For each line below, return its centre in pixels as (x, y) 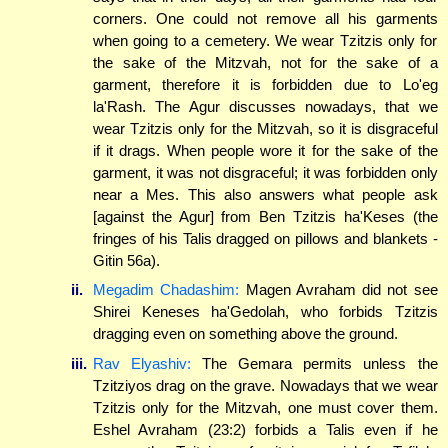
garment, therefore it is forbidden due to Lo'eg (265, 84)
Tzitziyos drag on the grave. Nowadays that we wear (265, 385)
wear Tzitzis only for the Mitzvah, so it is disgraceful (265, 128)
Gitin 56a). (126, 260)
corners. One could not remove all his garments (265, 18)
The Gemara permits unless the (314, 363)
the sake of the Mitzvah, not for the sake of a (265, 62)
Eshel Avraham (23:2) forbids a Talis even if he (265, 429)
